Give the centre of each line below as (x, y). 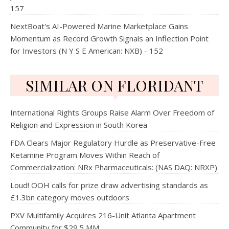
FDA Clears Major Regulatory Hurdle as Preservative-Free (113, 143)
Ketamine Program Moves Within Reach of (85, 155)
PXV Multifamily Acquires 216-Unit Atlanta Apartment (103, 215)
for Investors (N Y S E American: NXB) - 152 (87, 51)
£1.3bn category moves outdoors (70, 197)
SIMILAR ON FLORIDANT (114, 85)
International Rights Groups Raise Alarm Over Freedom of (112, 112)
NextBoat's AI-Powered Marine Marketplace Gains (99, 26)
